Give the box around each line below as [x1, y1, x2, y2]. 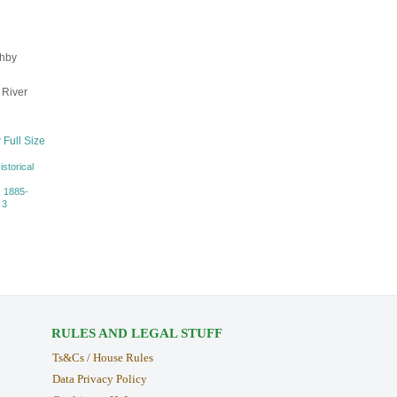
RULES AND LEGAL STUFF [51, 326, 222, 341]
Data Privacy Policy [51, 372, 147, 386]
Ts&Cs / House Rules [51, 351, 153, 365]
